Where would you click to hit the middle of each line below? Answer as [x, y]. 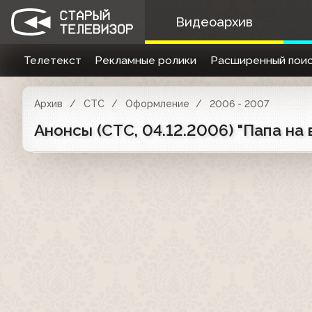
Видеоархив [214, 22]
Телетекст [52, 60]
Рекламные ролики [146, 60]
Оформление [157, 104]
